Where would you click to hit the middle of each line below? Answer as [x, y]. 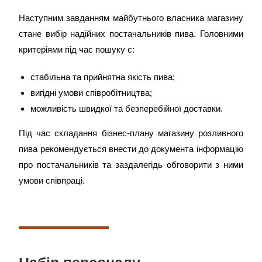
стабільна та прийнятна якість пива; [103, 77]
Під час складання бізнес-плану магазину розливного [131, 133]
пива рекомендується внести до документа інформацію [131, 149]
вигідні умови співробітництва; [92, 93]
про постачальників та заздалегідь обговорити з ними [131, 165]
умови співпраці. [52, 180]
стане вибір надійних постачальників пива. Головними [131, 34]
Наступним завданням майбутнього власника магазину [131, 18]
